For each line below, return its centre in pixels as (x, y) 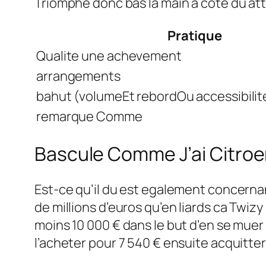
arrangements (78, 76)
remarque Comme (89, 117)
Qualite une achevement (109, 56)
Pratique (195, 36)
